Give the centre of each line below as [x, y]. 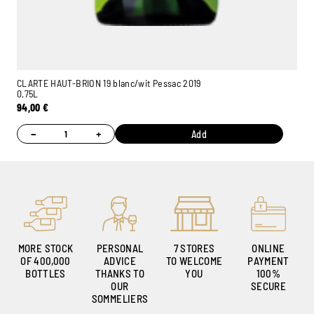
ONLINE [268, 248]
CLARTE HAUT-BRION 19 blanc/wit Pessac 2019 [109, 83]
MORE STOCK [46, 248]
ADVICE [120, 260]
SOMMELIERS [120, 298]
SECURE [268, 286]
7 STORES [194, 248]
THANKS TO [120, 273]
